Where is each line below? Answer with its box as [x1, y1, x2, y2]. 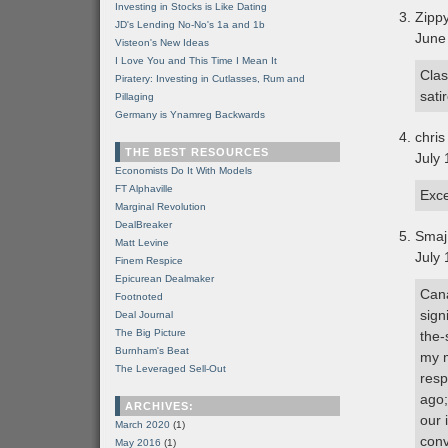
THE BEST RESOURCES [125, 146, 269, 158]
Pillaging [115, 91, 154, 102]
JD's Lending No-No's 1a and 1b [115, 19, 265, 30]
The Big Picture [115, 327, 186, 338]
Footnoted [115, 291, 163, 302]
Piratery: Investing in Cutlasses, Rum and [115, 73, 305, 84]
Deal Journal [115, 309, 173, 320]
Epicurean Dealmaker [115, 273, 214, 284]
